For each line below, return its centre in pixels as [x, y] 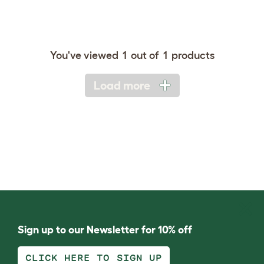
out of [145, 56]
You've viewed [85, 56]
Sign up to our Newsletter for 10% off [105, 230]
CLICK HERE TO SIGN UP [94, 258]
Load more [122, 86]
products [192, 56]
